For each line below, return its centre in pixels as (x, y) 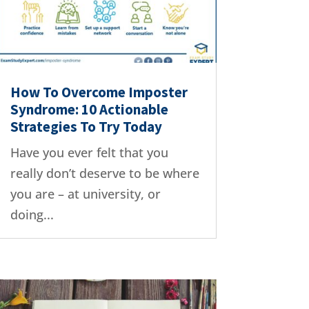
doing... (32, 214)
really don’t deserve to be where (104, 173)
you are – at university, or (85, 193)
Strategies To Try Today (86, 126)
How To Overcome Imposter (99, 92)
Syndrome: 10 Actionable (89, 109)
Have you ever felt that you (89, 152)
